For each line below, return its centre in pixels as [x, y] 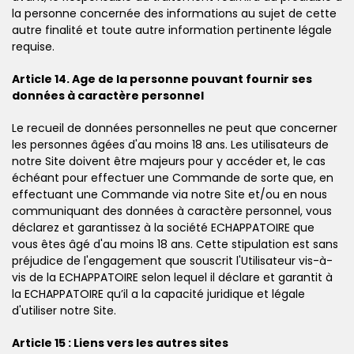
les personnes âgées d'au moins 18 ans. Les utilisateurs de [170, 144]
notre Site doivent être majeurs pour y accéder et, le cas [169, 161]
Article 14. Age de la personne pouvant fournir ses [162, 79]
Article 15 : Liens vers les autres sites [120, 343]
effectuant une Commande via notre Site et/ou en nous [169, 194]
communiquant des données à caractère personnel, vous [172, 211]
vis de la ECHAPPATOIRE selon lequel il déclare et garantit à [172, 277]
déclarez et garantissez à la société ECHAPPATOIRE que [163, 227]
